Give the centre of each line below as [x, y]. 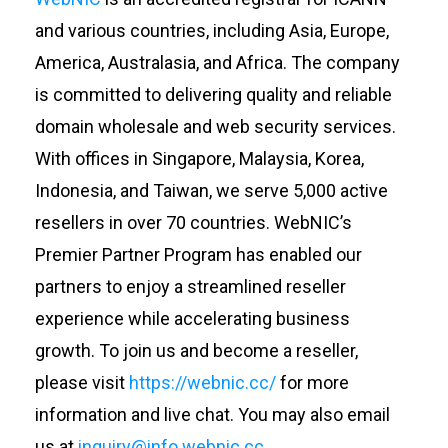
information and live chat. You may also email [212, 414]
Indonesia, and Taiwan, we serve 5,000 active [211, 190]
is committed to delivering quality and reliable [213, 94]
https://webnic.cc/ [202, 382]
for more [312, 382]
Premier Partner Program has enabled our [198, 254]
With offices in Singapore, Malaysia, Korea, [199, 158]
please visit [81, 382]
